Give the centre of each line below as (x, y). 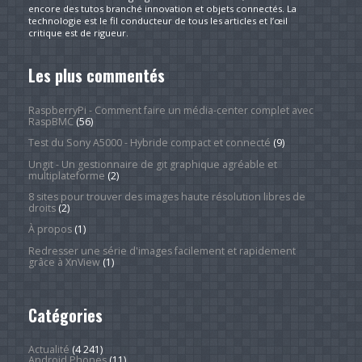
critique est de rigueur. (78, 32)
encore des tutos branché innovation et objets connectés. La (162, 8)
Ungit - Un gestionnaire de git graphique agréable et (152, 164)
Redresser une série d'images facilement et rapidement (162, 250)
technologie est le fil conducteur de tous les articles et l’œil (158, 20)
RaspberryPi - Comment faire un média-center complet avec (170, 110)
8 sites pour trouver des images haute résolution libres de (166, 197)
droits (42, 208)
